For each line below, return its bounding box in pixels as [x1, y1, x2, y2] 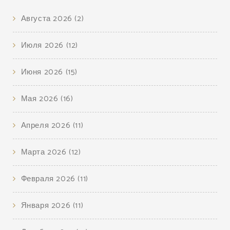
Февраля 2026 [21, 172, 78, 186]
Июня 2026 [21, 66, 66, 79]
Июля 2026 [21, 39, 66, 52]
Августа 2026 [21, 12, 75, 26]
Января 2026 [21, 199, 73, 213]
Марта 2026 [21, 146, 69, 159]
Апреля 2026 [21, 119, 73, 132]
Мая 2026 [21, 92, 61, 106]
